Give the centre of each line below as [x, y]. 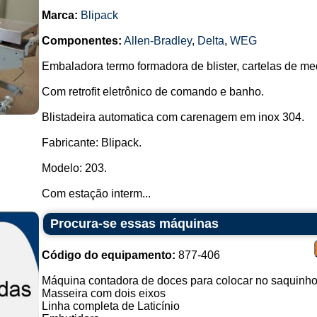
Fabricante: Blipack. [91, 143]
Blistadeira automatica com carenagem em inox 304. [173, 117]
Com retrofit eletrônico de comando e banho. [152, 92]
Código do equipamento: [108, 255]
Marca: [59, 15]
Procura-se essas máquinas [134, 224]
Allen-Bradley [157, 41]
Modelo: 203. [74, 168]
